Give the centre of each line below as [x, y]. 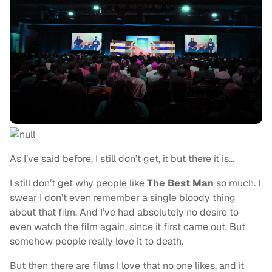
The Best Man [180, 183]
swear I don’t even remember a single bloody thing [123, 198]
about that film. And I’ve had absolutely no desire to [124, 212]
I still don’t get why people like [78, 183]
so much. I [237, 183]
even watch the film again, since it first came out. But [127, 227]
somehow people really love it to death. [97, 242]
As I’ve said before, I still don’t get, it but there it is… [122, 159]
